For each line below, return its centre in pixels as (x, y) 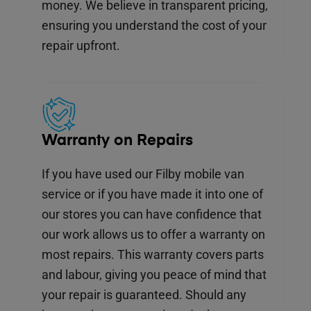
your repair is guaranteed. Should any (144, 295)
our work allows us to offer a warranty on (153, 235)
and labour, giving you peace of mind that (154, 275)
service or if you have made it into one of (152, 194)
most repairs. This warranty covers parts (153, 255)
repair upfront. (81, 46)
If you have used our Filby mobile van (143, 174)
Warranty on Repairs (117, 141)
